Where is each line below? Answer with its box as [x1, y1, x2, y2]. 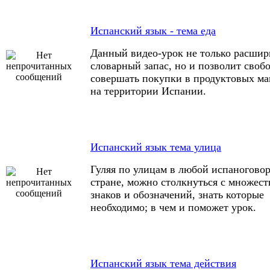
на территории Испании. [90, 85, 206, 97]
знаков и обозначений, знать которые [90, 189, 264, 201]
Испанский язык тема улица [90, 141, 221, 153]
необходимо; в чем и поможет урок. [90, 201, 256, 213]
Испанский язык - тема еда [90, 25, 216, 37]
